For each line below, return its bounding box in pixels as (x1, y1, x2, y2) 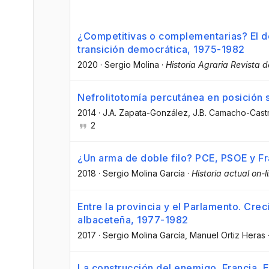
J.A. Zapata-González (103, 107, 188, 118)
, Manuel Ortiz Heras (185, 229, 265, 240)
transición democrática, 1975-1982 (77, 43, 245, 55)
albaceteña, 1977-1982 (77, 213, 189, 226)
